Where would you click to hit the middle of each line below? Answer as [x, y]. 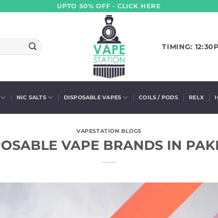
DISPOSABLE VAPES [92, 97]
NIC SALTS [31, 97]
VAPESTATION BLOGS [109, 131]
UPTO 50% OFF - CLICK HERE [109, 6]
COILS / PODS [158, 97]
